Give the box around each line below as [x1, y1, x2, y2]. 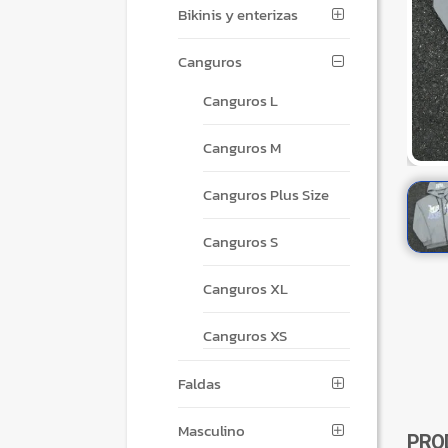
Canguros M [202, 136, 281, 160]
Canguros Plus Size [202, 183, 329, 207]
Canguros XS [202, 324, 287, 348]
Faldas [178, 372, 222, 396]
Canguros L [202, 89, 278, 113]
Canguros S [202, 230, 278, 254]
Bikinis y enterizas [178, 2, 299, 26]
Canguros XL [202, 277, 288, 301]
